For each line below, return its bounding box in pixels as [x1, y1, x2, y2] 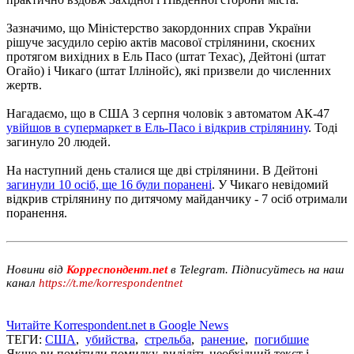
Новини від [6, 262, 63, 276]
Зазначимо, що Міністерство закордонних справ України [6, 21, 311, 35]
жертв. [6, 77, 42, 92]
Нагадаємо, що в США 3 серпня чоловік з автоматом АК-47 [6, 106, 330, 120]
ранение [201, 332, 245, 346]
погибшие [254, 332, 309, 346]
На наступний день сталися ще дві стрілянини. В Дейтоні [6, 163, 318, 177]
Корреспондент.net [63, 262, 171, 276]
